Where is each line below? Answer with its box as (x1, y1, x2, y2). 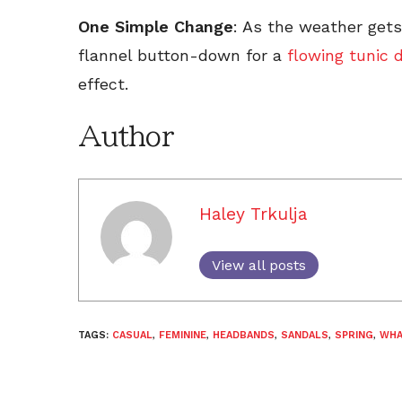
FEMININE (159, 328, 206, 341)
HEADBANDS (213, 328, 275, 341)
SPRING (335, 328, 373, 341)
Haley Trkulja (199, 203, 307, 224)
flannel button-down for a (78, 45, 282, 65)
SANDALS (281, 328, 328, 341)
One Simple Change (78, 16, 233, 36)
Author (78, 122, 173, 150)
